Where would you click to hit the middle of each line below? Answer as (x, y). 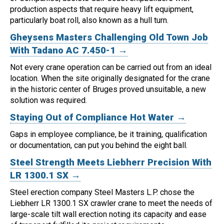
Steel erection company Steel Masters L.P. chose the (102, 192)
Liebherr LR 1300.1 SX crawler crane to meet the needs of (111, 203)
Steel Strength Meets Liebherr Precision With (111, 163)
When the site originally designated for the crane (125, 78)
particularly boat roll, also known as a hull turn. (89, 20)
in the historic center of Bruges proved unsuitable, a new (108, 89)
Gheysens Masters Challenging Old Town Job (109, 38)
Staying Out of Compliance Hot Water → (98, 118)
